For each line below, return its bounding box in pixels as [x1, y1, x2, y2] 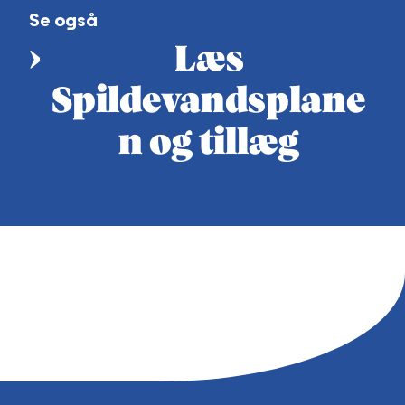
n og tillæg [118, 126, 299, 163]
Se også [29, 9, 98, 31]
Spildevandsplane [52, 84, 366, 121]
